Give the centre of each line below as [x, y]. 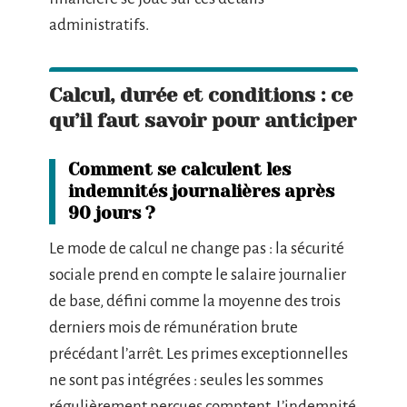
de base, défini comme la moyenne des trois [195, 301]
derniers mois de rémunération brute [174, 328]
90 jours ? [112, 213]
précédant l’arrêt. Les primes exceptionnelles [199, 354]
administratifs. [99, 25]
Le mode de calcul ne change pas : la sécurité [197, 248]
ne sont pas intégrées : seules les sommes [186, 380]
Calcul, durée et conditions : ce [201, 95]
